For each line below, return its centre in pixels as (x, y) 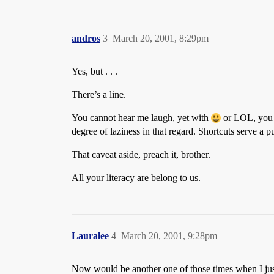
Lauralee (90, 236)
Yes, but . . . (94, 71)
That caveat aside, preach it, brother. (141, 154)
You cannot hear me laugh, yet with (141, 118)
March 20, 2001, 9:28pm (169, 236)
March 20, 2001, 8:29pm (161, 38)
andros (86, 38)
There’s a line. (99, 94)
